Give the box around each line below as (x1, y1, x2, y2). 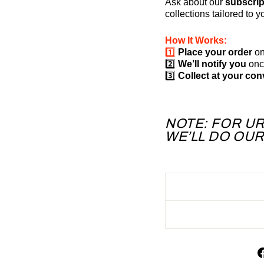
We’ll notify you (178, 58, 246, 69)
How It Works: (165, 35, 227, 45)
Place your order (178, 47, 252, 57)
